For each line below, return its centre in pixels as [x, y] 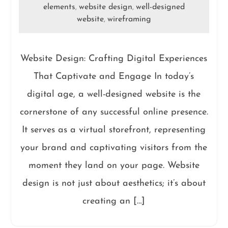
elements [59, 7]
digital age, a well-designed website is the [114, 94]
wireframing [129, 19]
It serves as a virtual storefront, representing [114, 130]
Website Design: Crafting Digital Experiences [114, 59]
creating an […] [114, 201]
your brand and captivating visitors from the [114, 148]
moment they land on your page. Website [114, 166]
